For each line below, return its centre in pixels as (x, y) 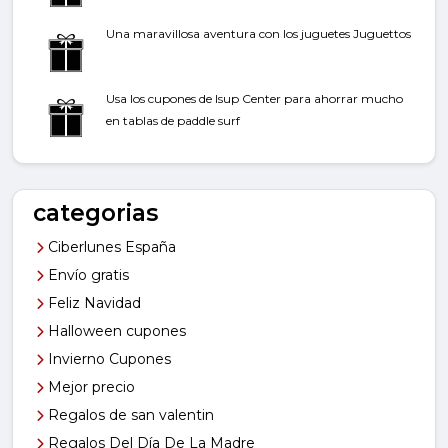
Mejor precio (89, 387)
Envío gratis (86, 275)
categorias (95, 213)
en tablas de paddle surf (173, 121)
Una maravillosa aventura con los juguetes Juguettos (258, 34)
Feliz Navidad (92, 303)
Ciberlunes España (110, 247)
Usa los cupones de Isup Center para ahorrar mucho (254, 99)
